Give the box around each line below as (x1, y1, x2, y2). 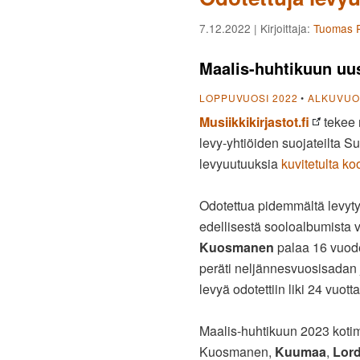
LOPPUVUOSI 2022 (199, 91, 298, 105)
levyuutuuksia (199, 154, 281, 174)
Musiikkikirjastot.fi (199, 112, 309, 132)
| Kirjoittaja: (251, 19, 313, 36)
